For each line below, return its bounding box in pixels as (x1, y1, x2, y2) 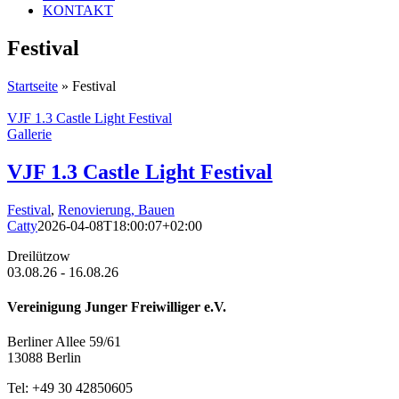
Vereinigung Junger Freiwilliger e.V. (7, 298, 226, 314)
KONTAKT (43, 3, 113, 18)
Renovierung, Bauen (58, 201, 175, 217)
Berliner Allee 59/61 (7, 334, 121, 350)
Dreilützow (7, 248, 70, 264)
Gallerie (7, 126, 52, 142)
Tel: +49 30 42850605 (7, 380, 133, 396)
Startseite (7, 77, 58, 94)
